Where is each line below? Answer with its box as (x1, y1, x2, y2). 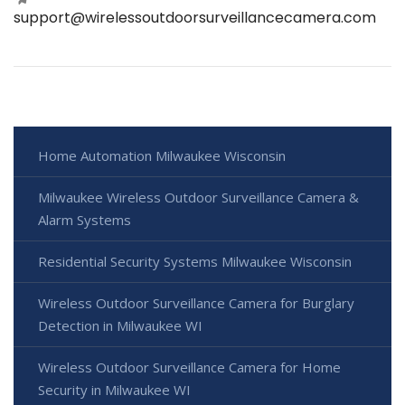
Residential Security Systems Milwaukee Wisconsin (38, 251, 352, 270)
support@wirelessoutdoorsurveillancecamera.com (14, 6, 376, 28)
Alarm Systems (38, 210, 131, 229)
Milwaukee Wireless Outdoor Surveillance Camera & (38, 187, 359, 206)
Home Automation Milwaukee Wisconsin (38, 146, 286, 165)
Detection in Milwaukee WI (38, 316, 202, 334)
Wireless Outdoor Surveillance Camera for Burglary (38, 293, 354, 312)
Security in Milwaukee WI (38, 380, 191, 399)
